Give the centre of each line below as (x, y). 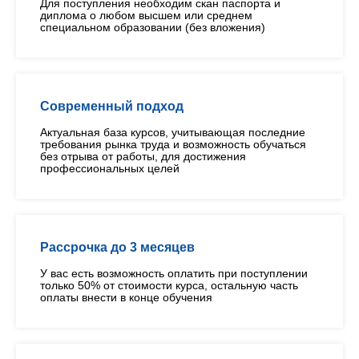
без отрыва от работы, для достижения (143, 157)
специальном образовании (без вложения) (153, 28)
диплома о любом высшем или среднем (146, 16)
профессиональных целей (110, 169)
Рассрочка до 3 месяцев (117, 248)
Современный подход (112, 107)
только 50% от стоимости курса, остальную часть (169, 286)
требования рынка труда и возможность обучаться (173, 145)
